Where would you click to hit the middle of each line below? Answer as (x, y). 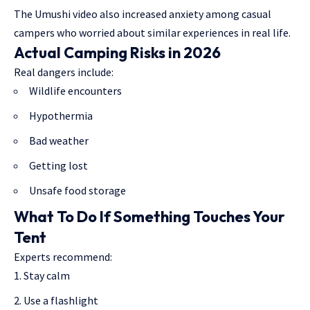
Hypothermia (61, 116)
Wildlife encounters (75, 91)
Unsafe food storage (77, 190)
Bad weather (59, 140)
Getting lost (58, 165)
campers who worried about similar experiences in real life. (152, 33)
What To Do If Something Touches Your (149, 217)
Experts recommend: (63, 257)
